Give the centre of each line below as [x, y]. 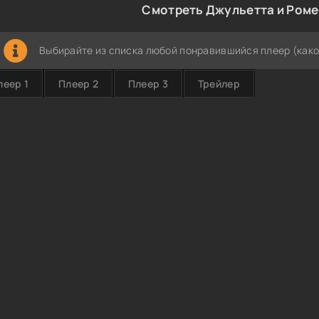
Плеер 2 [78, 84]
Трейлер [219, 84]
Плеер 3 [148, 84]
